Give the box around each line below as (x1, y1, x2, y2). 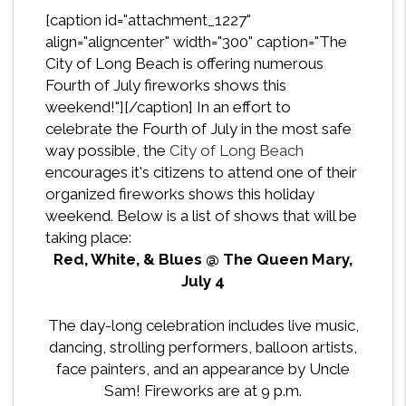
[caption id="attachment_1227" (45, 11, 251, 30)
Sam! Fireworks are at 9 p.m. (104, 382, 302, 401)
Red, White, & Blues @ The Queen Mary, (53, 250, 353, 269)
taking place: (45, 228, 131, 247)
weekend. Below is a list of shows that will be (45, 207, 357, 226)
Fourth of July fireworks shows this (45, 76, 286, 95)
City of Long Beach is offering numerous (45, 54, 324, 73)
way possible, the (45, 141, 169, 160)
